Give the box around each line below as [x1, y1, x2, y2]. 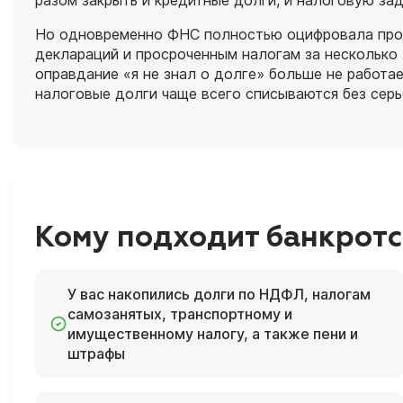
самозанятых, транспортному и [67, 304, 292, 323]
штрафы [67, 344, 125, 363]
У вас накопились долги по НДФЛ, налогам [67, 284, 371, 303]
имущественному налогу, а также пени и [67, 324, 358, 343]
